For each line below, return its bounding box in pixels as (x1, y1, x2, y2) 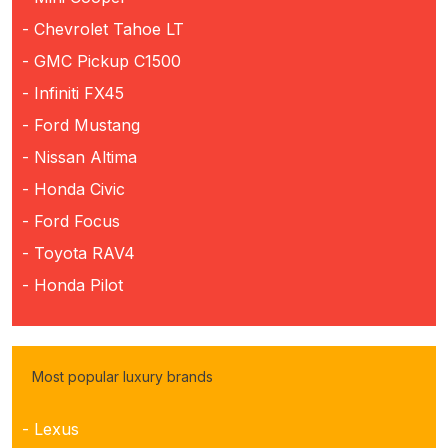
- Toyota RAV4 (22, 242, 135, 263)
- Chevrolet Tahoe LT (22, 18, 184, 39)
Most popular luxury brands (32, 367, 213, 385)
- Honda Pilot (22, 274, 123, 295)
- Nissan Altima (22, 146, 137, 167)
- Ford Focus (22, 210, 120, 231)
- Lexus (22, 418, 79, 439)
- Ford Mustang (22, 114, 140, 135)
